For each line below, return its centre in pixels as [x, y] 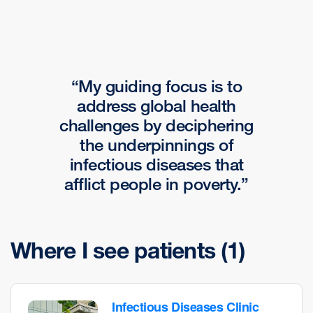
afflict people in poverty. [153, 184]
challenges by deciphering [156, 125]
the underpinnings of [156, 145]
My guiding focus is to [160, 86]
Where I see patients [116, 251]
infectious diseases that [156, 164]
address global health [156, 105]
